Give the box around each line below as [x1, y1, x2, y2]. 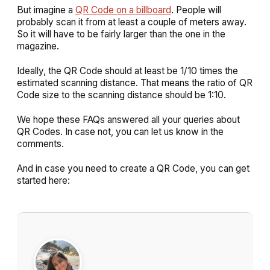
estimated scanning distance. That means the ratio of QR [17, 77, 253, 89]
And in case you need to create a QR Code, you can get [17, 162, 250, 174]
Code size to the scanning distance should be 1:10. [17, 89, 226, 101]
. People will [171, 4, 221, 16]
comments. [17, 137, 64, 149]
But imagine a [17, 4, 75, 16]
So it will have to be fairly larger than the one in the [17, 28, 225, 40]
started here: [17, 174, 70, 186]
